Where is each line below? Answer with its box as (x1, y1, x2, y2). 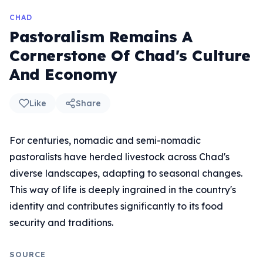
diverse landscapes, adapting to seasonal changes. (9, 167, 242, 179)
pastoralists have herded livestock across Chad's (9, 151, 230, 163)
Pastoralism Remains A (9, 27, 193, 46)
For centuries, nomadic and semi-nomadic (9, 134, 201, 146)
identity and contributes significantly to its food (9, 200, 223, 212)
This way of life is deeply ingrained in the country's (9, 184, 236, 195)
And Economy (9, 65, 117, 84)
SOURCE (9, 249, 46, 259)
